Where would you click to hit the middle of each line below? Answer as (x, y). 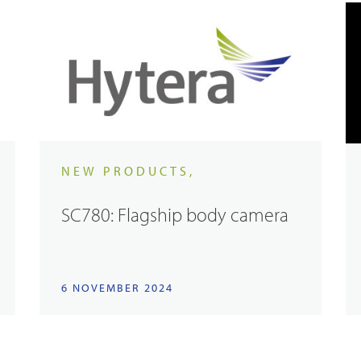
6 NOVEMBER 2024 (118, 287)
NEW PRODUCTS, (129, 171)
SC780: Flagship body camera (175, 214)
